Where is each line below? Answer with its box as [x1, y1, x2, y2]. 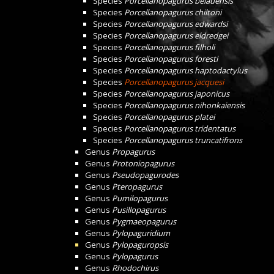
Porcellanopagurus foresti [124, 53, 218, 64]
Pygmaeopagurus [112, 216, 176, 227]
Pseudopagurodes [112, 169, 179, 180]
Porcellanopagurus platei [124, 111, 215, 122]
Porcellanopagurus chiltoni [124, 7, 221, 18]
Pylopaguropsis [112, 239, 168, 250]
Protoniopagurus [112, 158, 174, 169]
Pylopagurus [112, 251, 158, 262]
